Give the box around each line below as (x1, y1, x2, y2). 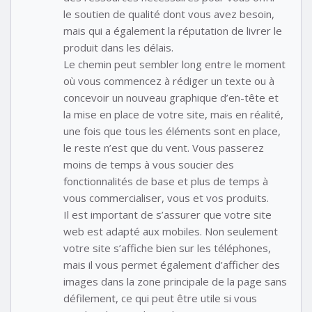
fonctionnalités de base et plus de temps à (63, 174, 268, 189)
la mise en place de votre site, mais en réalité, (63, 107, 283, 122)
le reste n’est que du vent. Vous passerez (63, 141, 264, 155)
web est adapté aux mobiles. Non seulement (63, 224, 278, 239)
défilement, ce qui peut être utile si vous (63, 291, 257, 306)
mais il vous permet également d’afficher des (63, 258, 280, 272)
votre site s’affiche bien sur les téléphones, (63, 241, 271, 256)
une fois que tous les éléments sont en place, (63, 124, 281, 139)
